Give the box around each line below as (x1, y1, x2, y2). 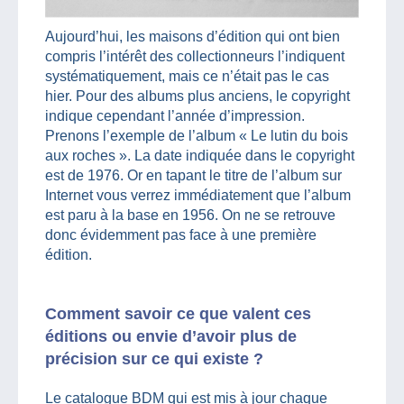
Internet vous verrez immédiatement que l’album (45, 187, 351, 203)
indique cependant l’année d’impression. (45, 107, 305, 124)
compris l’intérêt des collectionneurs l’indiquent (45, 48, 344, 64)
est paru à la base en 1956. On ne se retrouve (45, 207, 335, 223)
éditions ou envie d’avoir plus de (45, 326, 297, 345)
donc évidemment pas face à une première (45, 226, 317, 243)
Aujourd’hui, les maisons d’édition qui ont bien (45, 28, 340, 44)
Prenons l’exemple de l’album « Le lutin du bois (45, 127, 348, 143)
